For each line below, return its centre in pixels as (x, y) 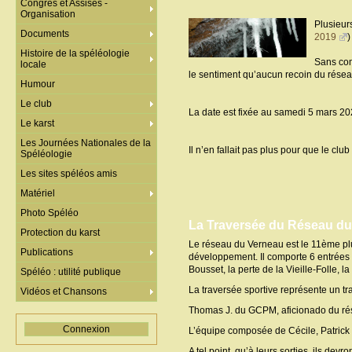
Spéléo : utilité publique (71, 272)
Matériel (38, 193)
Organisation (48, 14)
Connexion (86, 329)
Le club (36, 104)
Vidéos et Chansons (64, 291)
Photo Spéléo (49, 213)
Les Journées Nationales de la (86, 143)
